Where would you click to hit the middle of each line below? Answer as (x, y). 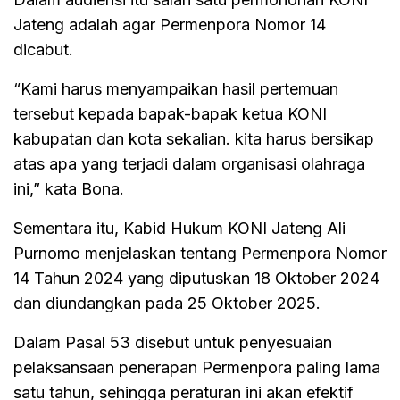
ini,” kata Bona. (69, 188)
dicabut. (43, 49)
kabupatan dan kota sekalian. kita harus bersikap (194, 138)
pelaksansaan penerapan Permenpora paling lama (197, 367)
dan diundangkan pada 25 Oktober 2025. (167, 303)
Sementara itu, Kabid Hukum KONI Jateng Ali (179, 228)
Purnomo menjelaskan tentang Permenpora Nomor (200, 253)
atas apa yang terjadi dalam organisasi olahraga (189, 163)
